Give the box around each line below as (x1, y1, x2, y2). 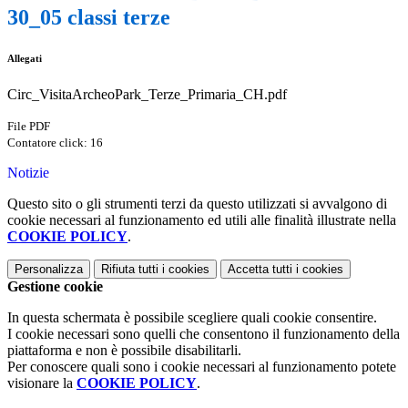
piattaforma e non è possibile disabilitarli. (7, 342, 241, 359)
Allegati (7, 53, 42, 65)
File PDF (7, 119, 50, 134)
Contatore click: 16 (7, 136, 103, 150)
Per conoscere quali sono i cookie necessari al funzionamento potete (7, 359, 396, 375)
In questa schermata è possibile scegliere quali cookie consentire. (7, 310, 377, 326)
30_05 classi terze (7, 5, 170, 30)
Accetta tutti (228, 262, 292, 277)
